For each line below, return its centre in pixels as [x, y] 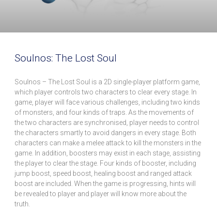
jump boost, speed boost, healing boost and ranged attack [103, 174]
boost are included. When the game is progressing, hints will [105, 184]
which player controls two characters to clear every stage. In [106, 92]
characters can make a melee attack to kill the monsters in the [108, 143]
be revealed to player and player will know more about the [101, 194]
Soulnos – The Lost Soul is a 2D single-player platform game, [107, 82]
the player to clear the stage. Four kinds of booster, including [105, 163]
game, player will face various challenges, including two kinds [107, 102]
